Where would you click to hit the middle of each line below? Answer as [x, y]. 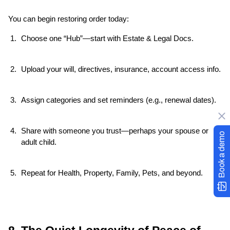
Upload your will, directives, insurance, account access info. [121, 70]
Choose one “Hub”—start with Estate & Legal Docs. [107, 39]
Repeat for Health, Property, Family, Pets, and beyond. [112, 173]
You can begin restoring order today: [69, 19]
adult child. [39, 142]
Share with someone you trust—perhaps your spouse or [115, 131]
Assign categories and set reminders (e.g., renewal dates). [119, 100]
